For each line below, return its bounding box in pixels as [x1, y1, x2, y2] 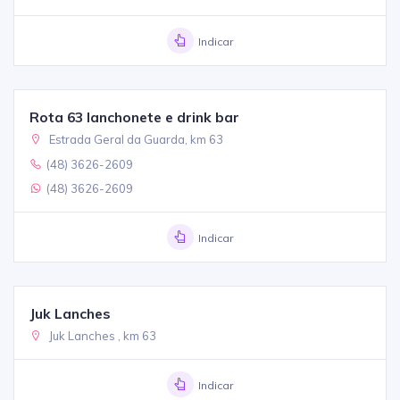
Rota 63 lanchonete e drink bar [29, 108, 240, 127]
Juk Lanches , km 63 [46, 329, 157, 344]
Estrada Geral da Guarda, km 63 [46, 132, 224, 147]
